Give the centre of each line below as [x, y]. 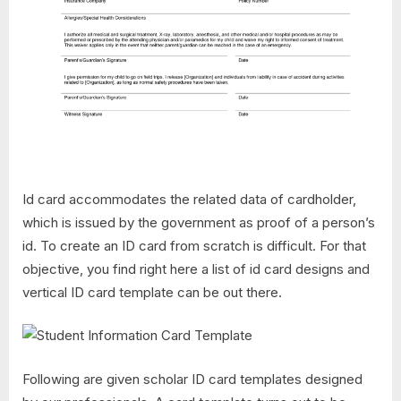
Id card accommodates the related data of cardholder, [189, 199]
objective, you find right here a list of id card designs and [196, 269]
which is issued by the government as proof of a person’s [199, 222]
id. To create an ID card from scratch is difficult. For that [194, 245]
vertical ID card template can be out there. [152, 292]
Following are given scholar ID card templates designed [192, 379]
